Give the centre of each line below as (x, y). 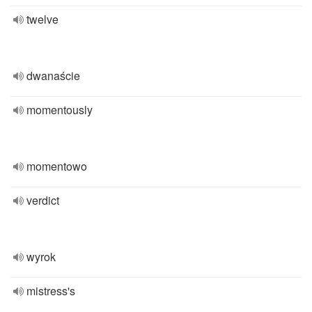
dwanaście (53, 76)
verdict (43, 200)
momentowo (57, 166)
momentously (60, 110)
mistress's (51, 291)
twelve (42, 19)
